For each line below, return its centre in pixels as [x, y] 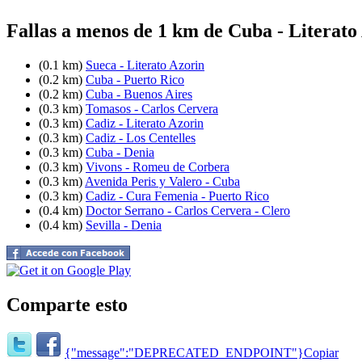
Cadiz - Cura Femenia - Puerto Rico [177, 196]
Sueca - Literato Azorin [145, 65]
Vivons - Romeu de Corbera [158, 166]
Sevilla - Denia [124, 225]
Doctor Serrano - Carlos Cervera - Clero [188, 210]
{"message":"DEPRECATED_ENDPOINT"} [184, 353]
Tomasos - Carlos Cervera [152, 108]
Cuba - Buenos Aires [139, 94]
